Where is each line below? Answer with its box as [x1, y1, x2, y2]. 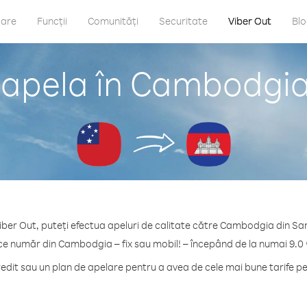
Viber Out [228, 14, 271, 27]
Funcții [37, 14, 67, 27]
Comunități [88, 14, 138, 27]
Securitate [159, 14, 208, 27]
